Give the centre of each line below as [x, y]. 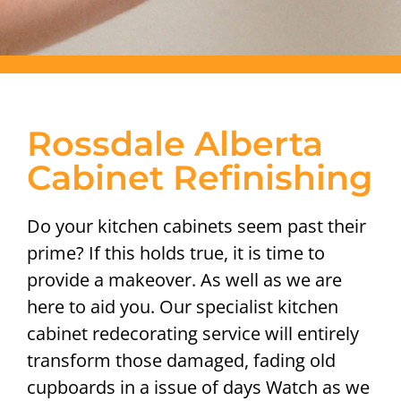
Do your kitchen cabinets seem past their [196, 226]
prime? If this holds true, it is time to [176, 252]
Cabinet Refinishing [200, 177]
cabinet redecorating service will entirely [193, 333]
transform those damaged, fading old [181, 360]
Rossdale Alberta [175, 143]
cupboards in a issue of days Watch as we [198, 387]
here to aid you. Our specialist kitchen [183, 306]
